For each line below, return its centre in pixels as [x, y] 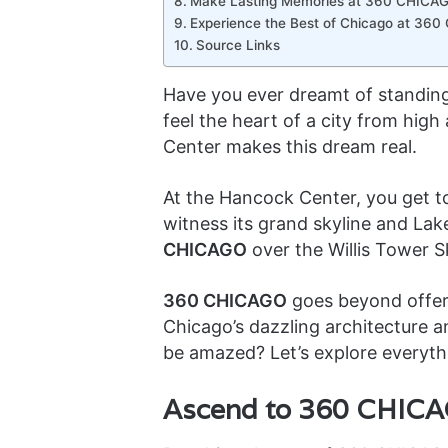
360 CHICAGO [224, 300]
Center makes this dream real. [289, 146]
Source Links [237, 45]
